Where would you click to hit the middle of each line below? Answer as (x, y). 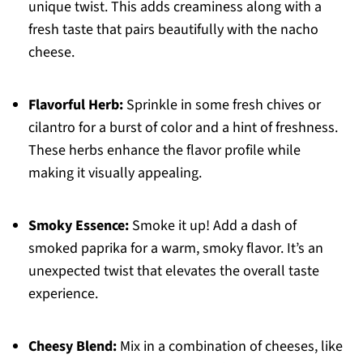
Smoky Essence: (78, 226)
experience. (63, 294)
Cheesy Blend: (72, 347)
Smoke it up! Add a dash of (212, 226)
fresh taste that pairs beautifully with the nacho (173, 30)
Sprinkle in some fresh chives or (222, 105)
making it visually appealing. (115, 173)
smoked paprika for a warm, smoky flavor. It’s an (175, 249)
